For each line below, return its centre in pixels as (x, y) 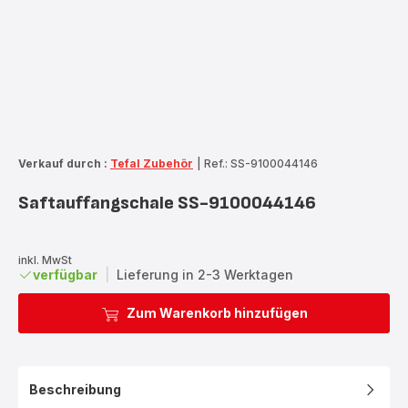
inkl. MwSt (45, 260)
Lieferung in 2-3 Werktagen (205, 274)
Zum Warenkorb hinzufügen (217, 312)
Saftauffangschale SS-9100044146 (167, 203)
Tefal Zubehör (152, 163)
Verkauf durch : (63, 163)
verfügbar (65, 274)
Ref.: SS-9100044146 (261, 163)
